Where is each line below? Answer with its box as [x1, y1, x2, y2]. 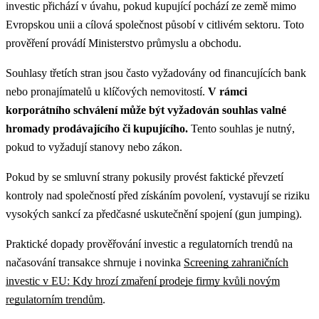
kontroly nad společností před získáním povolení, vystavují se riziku [6, 189, 310, 202]
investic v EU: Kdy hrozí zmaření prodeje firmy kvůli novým [6, 275, 280, 288]
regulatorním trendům [6, 293, 103, 306]
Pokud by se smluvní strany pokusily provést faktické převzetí [6, 171, 283, 184]
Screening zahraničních [184, 256, 288, 269]
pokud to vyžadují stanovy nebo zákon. [6, 141, 182, 154]
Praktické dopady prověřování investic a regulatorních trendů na [6, 238, 293, 251]
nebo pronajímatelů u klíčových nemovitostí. [6, 85, 208, 98]
